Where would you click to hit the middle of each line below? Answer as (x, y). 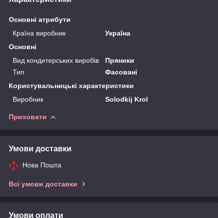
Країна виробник (39, 33)
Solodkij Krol (127, 99)
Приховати (28, 117)
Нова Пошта (42, 165)
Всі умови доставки (43, 184)
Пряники (120, 60)
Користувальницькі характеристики (71, 85)
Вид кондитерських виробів (56, 60)
